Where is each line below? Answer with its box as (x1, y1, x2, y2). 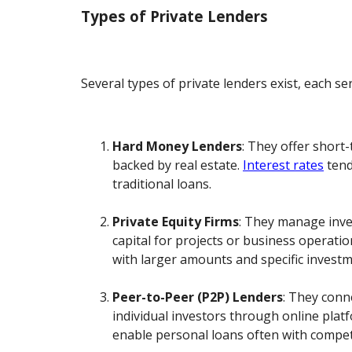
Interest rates (243, 156, 324, 174)
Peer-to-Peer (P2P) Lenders (112, 288, 284, 306)
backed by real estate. (112, 156, 244, 174)
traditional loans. (112, 174, 212, 192)
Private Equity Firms (112, 212, 240, 230)
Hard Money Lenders (112, 137, 243, 155)
